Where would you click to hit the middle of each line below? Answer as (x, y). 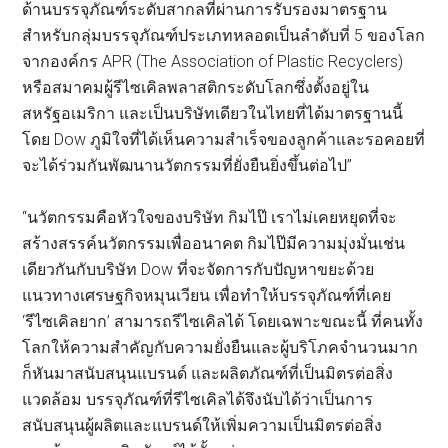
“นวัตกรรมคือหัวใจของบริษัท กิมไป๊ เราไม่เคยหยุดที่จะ (210, 217)
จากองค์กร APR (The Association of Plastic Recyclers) (213, 61)
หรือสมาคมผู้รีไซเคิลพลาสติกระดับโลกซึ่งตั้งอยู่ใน (196, 87)
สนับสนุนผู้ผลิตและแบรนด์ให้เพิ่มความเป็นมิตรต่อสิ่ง (202, 425)
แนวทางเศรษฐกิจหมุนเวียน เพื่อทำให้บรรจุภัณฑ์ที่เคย (207, 295)
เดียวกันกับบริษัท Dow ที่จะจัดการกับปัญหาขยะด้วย (198, 269)
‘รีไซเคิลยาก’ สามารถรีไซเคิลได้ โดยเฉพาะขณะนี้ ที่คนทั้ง (223, 321)
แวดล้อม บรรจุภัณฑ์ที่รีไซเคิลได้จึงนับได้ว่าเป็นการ (198, 399)
